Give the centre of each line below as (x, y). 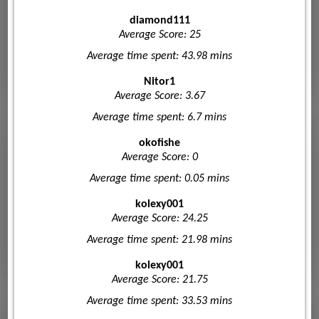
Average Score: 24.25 (159, 219)
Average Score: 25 (159, 35)
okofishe (159, 143)
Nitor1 (159, 82)
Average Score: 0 (159, 158)
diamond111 (159, 21)
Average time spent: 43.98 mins (159, 57)
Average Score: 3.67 (159, 96)
